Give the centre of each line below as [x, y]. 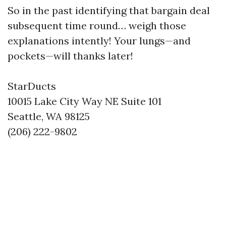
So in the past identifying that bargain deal [109, 11]
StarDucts [32, 86]
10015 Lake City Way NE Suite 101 [84, 101]
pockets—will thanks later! [70, 56]
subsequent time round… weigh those [97, 26]
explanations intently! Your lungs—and [99, 41]
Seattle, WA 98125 [49, 117]
